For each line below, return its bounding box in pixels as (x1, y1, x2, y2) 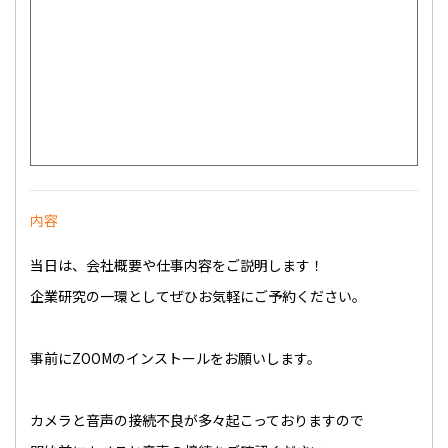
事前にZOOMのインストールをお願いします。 (30, 348, 321, 368)
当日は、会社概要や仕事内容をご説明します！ (30, 255, 324, 275)
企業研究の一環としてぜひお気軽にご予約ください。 (30, 286, 366, 306)
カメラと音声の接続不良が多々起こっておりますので (30, 410, 364, 430)
